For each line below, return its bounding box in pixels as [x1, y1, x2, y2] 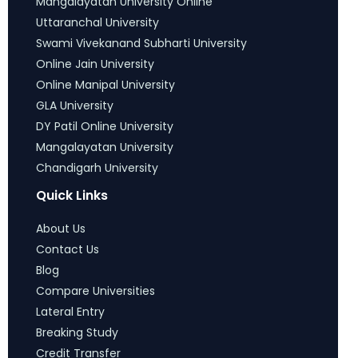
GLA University [36, 97, 113, 114]
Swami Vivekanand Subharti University [36, 35, 247, 52]
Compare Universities [36, 283, 155, 300]
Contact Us [36, 241, 99, 258]
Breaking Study [36, 324, 118, 341]
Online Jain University [36, 56, 154, 73]
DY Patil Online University [36, 118, 173, 135]
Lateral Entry [36, 304, 105, 320]
